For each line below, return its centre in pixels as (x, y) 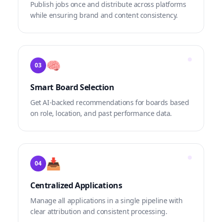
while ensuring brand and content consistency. (104, 15)
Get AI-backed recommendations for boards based (110, 103)
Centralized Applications (76, 186)
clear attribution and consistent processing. (99, 212)
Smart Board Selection (72, 87)
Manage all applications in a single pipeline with (107, 201)
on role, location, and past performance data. (101, 113)
